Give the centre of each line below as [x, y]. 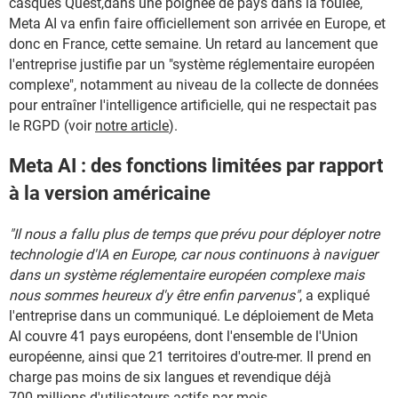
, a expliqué [334, 295]
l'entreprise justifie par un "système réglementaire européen [192, 64]
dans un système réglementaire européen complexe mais [187, 275]
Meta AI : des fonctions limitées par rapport [196, 166]
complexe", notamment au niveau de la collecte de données [194, 85]
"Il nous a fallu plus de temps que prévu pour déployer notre [194, 234]
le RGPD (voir [52, 126]
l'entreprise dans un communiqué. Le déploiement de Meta [191, 315]
